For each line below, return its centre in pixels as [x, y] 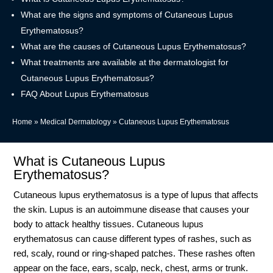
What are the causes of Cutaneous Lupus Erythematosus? [133, 46]
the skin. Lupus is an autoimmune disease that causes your [132, 209]
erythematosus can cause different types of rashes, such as [133, 238]
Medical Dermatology [76, 122]
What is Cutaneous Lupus [90, 161]
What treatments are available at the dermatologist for [125, 62]
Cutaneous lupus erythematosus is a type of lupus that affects [136, 194]
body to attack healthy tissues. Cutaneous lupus [109, 224]
